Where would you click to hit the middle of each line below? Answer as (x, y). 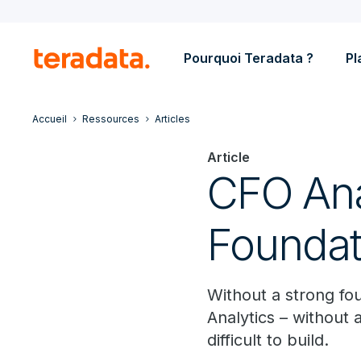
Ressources (111, 119)
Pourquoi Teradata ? (249, 58)
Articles (172, 119)
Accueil (50, 119)
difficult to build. (268, 340)
